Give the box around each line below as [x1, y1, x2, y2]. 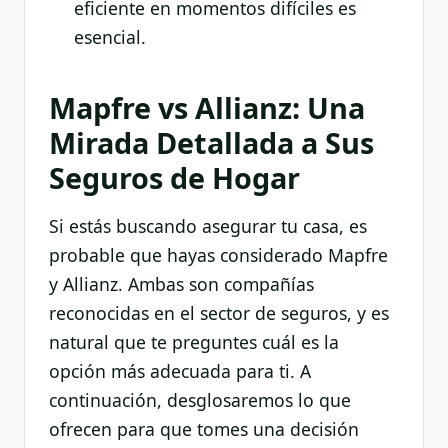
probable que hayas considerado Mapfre [49, 243, 388, 268]
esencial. [73, 25, 146, 50]
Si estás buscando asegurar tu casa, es [49, 214, 367, 239]
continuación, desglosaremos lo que [49, 388, 351, 413]
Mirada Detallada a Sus [49, 122, 374, 162]
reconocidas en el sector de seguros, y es [49, 301, 389, 326]
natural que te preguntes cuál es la [49, 330, 339, 355]
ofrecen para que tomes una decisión [49, 417, 359, 442]
